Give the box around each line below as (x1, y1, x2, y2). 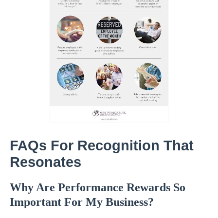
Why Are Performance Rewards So (10, 181, 185, 194)
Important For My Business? (10, 196, 154, 209)
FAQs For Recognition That (10, 138, 194, 154)
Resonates (10, 154, 81, 170)
